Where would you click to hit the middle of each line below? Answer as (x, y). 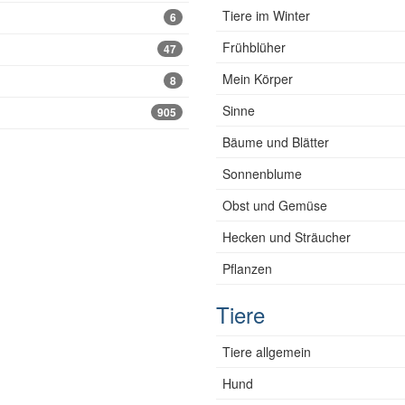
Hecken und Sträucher (287, 237)
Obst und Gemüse (275, 205)
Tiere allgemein (267, 352)
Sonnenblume (262, 174)
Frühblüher (254, 47)
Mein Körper (258, 79)
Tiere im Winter (266, 15)
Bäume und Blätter (276, 142)
